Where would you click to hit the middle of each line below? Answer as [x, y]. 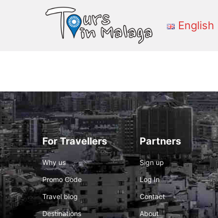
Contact [152, 196]
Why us [54, 162]
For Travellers [75, 141]
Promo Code [62, 179]
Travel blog [60, 196]
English [196, 26]
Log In [150, 179]
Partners [160, 141]
